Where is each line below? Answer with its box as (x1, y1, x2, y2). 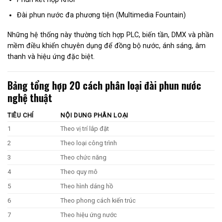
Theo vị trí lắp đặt (60, 124, 110, 132)
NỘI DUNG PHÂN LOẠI (60, 111, 128, 119)
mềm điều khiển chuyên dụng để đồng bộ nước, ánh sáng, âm (7, 42, 206, 50)
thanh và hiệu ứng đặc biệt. (7, 53, 95, 61)
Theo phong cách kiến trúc (60, 196, 136, 204)
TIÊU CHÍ (7, 111, 34, 119)
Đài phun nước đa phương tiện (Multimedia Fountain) (16, 10, 186, 19)
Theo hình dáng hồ (60, 182, 113, 190)
